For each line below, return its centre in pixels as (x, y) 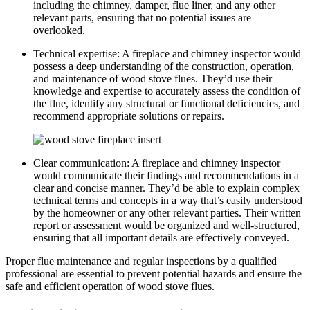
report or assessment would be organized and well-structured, (166, 226)
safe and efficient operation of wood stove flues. (110, 286)
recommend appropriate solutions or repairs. (129, 116)
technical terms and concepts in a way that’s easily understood (168, 201)
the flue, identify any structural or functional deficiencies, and (166, 104)
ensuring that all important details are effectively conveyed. (161, 238)
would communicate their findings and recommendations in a (166, 176)
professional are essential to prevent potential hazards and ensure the (154, 274)
